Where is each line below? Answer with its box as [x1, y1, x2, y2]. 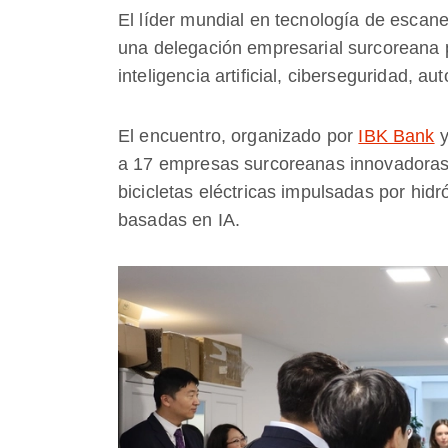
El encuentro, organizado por [118, 125, 359, 146]
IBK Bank [358, 125, 435, 146]
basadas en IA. [118, 209, 241, 230]
